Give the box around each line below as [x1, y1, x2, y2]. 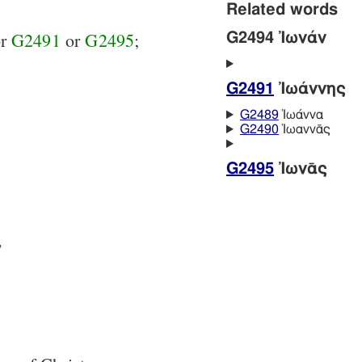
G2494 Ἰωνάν [226, 30, 326, 47]
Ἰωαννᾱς [278, 123, 330, 137]
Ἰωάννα [278, 108, 323, 122]
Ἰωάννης [274, 81, 346, 98]
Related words [226, 2, 338, 19]
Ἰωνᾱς [274, 161, 327, 178]
